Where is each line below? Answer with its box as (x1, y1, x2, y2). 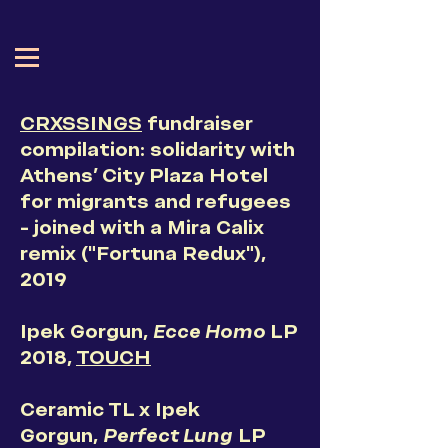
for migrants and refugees (20, 189, 291, 214)
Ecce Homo (153, 319, 270, 344)
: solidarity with (140, 137, 295, 162)
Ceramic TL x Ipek (20, 397, 200, 422)
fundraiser (142, 111, 253, 136)
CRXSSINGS (20, 111, 142, 136)
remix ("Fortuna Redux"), (20, 241, 266, 266)
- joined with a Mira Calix (20, 215, 264, 240)
